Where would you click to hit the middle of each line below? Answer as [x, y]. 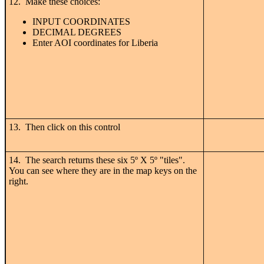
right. [19, 181]
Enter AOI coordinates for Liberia [95, 42]
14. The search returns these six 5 [72, 160]
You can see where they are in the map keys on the [103, 170]
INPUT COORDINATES [81, 21]
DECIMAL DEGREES [77, 32]
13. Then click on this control [65, 127]
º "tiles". [171, 160]
